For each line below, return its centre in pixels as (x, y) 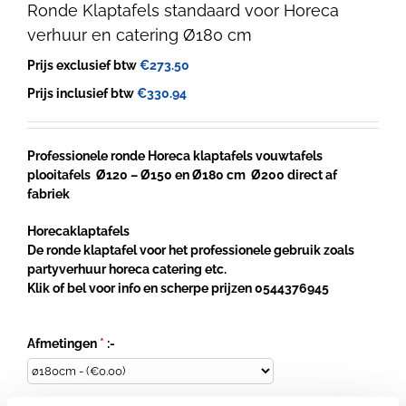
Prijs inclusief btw (82, 93)
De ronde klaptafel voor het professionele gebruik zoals (191, 250)
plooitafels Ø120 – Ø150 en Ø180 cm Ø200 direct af (182, 174)
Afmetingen (63, 343)
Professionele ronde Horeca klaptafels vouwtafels (175, 155)
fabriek (48, 193)
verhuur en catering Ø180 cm (140, 34)
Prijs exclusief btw (83, 65)
